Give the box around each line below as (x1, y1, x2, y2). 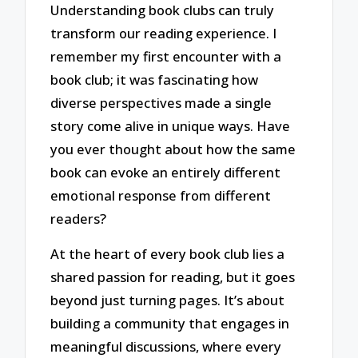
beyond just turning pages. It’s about (50, 291, 285, 310)
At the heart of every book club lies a (50, 245, 285, 264)
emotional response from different (50, 185, 272, 205)
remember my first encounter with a (50, 46, 282, 66)
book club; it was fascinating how (50, 70, 259, 89)
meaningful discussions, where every (50, 337, 282, 356)
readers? (50, 209, 107, 228)
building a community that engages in (50, 314, 290, 333)
